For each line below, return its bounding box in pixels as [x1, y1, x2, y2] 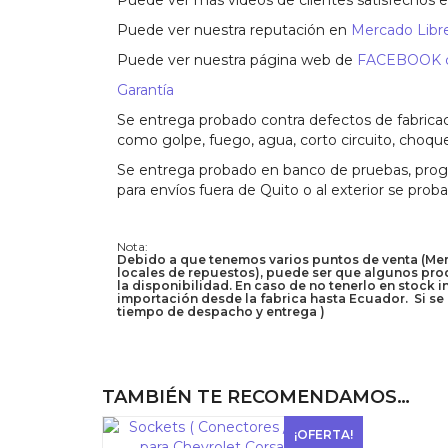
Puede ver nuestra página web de [117, 51, 357, 69]
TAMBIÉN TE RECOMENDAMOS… [102, 386, 410, 408]
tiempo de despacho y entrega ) [117, 304, 325, 319]
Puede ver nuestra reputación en [117, 21, 351, 39]
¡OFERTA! [293, 427, 353, 442]
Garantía [117, 81, 174, 99]
